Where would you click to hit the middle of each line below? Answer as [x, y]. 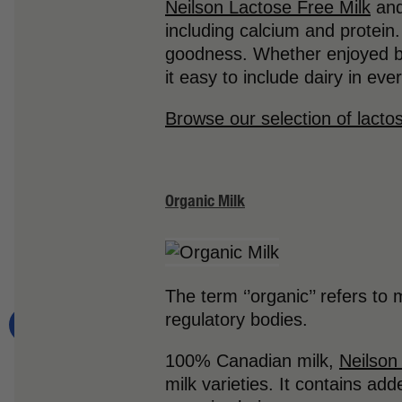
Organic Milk [205, 200]
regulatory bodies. [239, 319]
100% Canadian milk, [252, 360]
